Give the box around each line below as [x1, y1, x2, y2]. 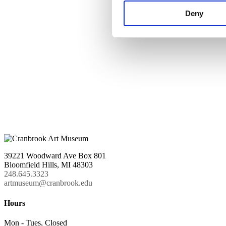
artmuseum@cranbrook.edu [4, 179, 92, 188]
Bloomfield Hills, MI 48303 [4, 160, 93, 169]
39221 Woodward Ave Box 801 [4, 151, 106, 160]
